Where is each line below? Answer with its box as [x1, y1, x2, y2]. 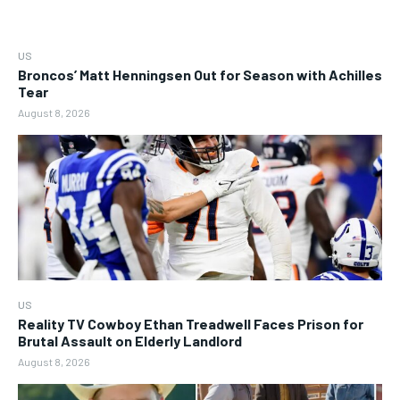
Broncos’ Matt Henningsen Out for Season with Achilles [18, 65, 382, 83]
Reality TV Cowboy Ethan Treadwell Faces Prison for [18, 314, 363, 332]
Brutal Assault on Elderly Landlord [18, 331, 242, 349]
